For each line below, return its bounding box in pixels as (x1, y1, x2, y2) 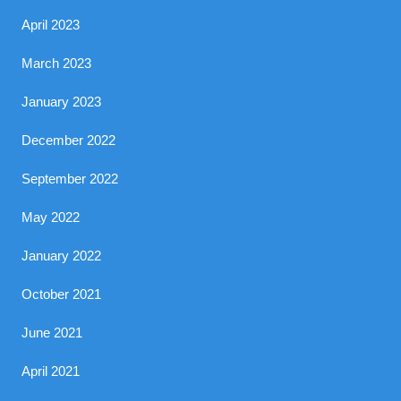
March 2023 (21, 55, 92, 71)
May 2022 (21, 209, 81, 225)
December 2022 (21, 132, 116, 148)
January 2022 (21, 248, 102, 263)
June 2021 (21, 325, 83, 340)
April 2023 (21, 17, 81, 32)
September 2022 (21, 171, 119, 186)
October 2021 (21, 286, 102, 302)
